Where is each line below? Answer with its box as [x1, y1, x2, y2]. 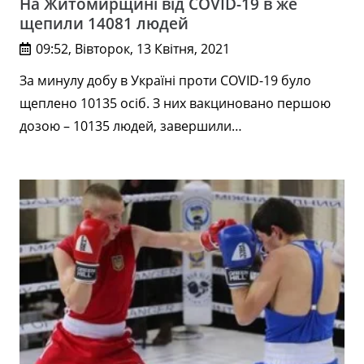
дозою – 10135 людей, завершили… [19, 116, 242, 135]
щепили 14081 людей [19, 11, 188, 34]
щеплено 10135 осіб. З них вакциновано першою [19, 93, 331, 112]
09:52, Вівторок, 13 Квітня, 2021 [36, 39, 231, 58]
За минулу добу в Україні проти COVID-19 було [19, 71, 311, 89]
